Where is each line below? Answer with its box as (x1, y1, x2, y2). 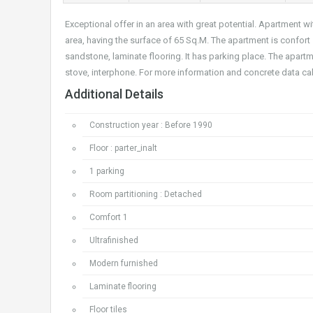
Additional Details (65, 87, 163, 101)
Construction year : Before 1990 (89, 120, 212, 130)
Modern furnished (89, 259, 158, 268)
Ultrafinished (89, 235, 138, 245)
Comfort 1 (89, 212, 128, 222)
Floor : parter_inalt (89, 143, 157, 153)
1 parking (89, 166, 124, 176)
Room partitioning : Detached (89, 189, 202, 199)
